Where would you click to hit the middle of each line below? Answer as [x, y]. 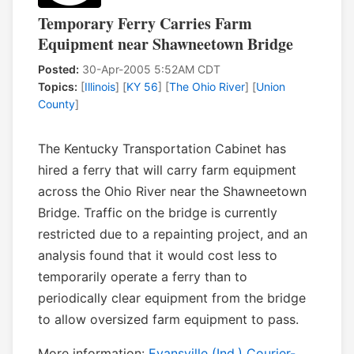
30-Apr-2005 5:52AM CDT [150, 70]
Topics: [58, 87]
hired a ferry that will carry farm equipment [167, 170]
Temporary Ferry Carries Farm [145, 24]
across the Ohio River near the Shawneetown [172, 192]
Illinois [100, 87]
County [56, 104]
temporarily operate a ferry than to [143, 277]
